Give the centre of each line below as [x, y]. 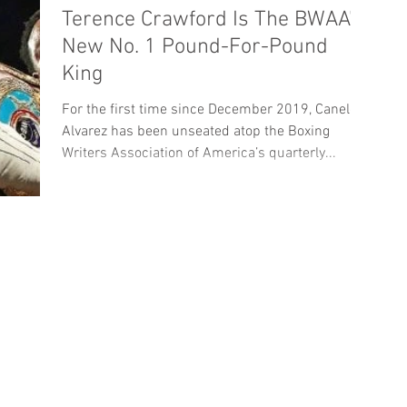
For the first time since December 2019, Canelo [209, 110]
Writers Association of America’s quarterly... [199, 154]
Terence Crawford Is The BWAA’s [213, 20]
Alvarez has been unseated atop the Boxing [196, 132]
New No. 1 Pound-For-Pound [195, 47]
